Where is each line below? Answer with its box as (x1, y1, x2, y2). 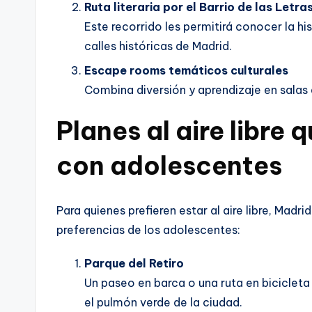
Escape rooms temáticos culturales (84, 63, 288, 77)
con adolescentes (56, 149, 282, 182)
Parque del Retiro (84, 256, 184, 270)
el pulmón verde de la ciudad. (84, 295, 242, 309)
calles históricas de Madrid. (84, 39, 232, 54)
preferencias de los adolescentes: (56, 222, 240, 237)
